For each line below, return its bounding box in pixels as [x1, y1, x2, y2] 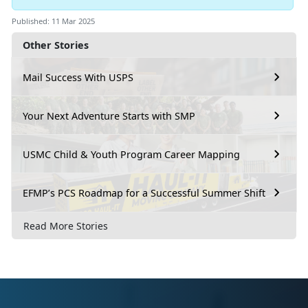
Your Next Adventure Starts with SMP [23, 109, 195, 122]
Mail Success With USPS [23, 70, 133, 84]
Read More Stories [23, 219, 108, 232]
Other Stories [23, 38, 89, 52]
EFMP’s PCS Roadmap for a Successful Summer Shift [23, 186, 265, 199]
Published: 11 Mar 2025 [12, 16, 95, 27]
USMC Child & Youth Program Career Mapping [23, 147, 240, 161]
